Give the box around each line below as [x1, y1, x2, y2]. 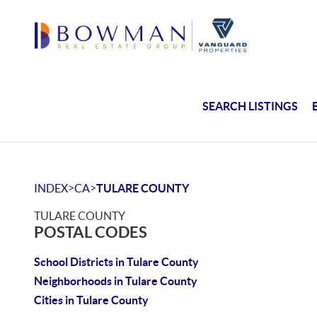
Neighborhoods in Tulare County [34, 275, 197, 287]
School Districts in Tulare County [34, 255, 199, 268]
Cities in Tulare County [34, 294, 149, 306]
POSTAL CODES [34, 223, 147, 241]
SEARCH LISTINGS [202, 99, 299, 113]
